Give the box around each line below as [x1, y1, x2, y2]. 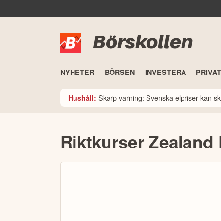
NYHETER [60, 67, 94, 77]
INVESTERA [145, 67, 186, 77]
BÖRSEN [104, 67, 135, 77]
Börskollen [93, 30, 193, 53]
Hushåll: [68, 92, 96, 103]
